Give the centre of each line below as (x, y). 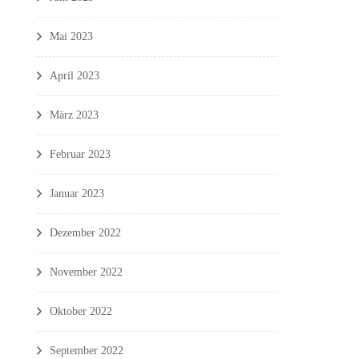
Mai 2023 (71, 36)
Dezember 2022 (85, 232)
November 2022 (86, 272)
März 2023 (74, 115)
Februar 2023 (80, 154)
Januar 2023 (77, 193)
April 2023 (75, 75)
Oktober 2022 (81, 311)
